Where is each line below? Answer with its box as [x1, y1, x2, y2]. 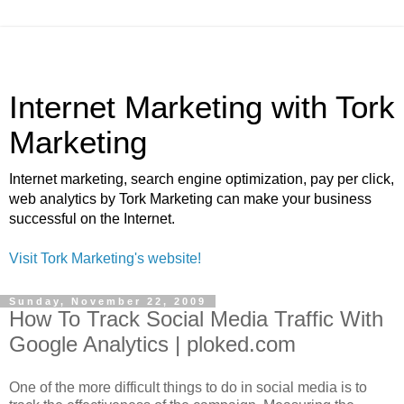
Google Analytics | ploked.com [9, 332, 296, 356]
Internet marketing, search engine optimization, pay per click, [9, 171, 394, 187]
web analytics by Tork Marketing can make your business [9, 191, 372, 207]
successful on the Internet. [9, 211, 175, 226]
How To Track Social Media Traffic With [9, 307, 383, 331]
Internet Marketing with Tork [9, 90, 395, 124]
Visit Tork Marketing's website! [9, 251, 201, 266]
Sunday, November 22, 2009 [9, 296, 207, 307]
